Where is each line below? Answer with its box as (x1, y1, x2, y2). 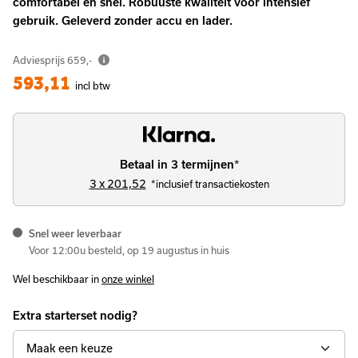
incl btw (75, 79, 110, 91)
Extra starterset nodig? (13, 308, 137, 322)
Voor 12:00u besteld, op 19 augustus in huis (29, 244, 229, 256)
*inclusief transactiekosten (150, 177, 269, 189)
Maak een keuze (26, 340, 113, 355)
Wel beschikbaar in (13, 272, 101, 284)
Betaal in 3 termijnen (119, 157, 234, 171)
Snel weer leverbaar (29, 228, 121, 239)
